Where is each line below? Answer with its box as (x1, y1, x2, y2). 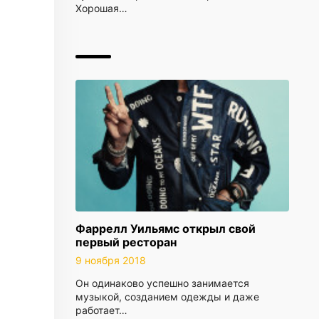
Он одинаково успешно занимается (75, 277, 249, 289)
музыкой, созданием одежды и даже (75, 291, 259, 303)
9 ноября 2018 (75, 254, 146, 266)
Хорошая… (75, 2, 127, 14)
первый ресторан (75, 235, 177, 249)
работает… (75, 304, 127, 316)
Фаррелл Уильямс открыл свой (75, 221, 256, 236)
